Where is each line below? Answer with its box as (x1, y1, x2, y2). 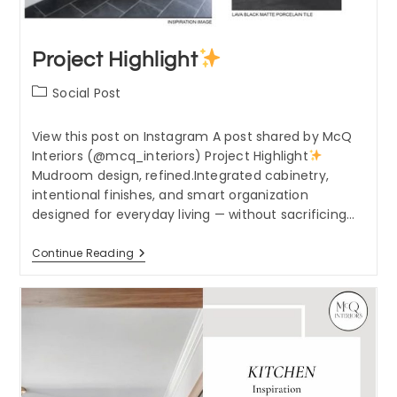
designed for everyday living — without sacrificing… (31, 205, 355, 223)
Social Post (52, 83, 121, 102)
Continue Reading (31, 245, 135, 261)
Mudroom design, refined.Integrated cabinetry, (31, 166, 329, 184)
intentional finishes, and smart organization (31, 185, 308, 204)
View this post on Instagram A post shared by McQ (31, 127, 353, 145)
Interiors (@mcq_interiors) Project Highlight (31, 146, 308, 165)
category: (30, 100, 92, 119)
